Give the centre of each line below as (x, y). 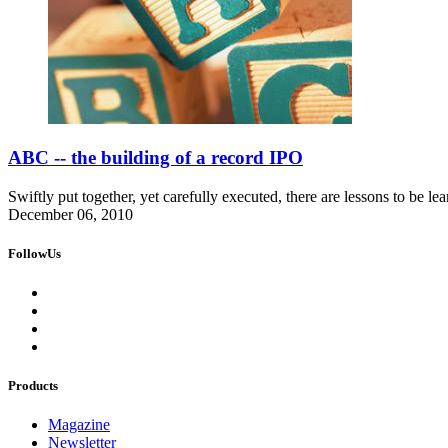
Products (33, 386)
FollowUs (34, 253)
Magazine (79, 425)
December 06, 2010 (70, 214)
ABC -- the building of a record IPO (155, 157)
